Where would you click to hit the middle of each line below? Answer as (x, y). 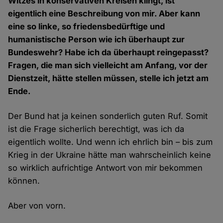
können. (24, 181)
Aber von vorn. (37, 206)
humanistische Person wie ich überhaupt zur (97, 40)
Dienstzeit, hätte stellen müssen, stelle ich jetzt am (109, 78)
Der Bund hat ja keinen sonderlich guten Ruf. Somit (108, 116)
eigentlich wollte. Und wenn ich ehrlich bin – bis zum (111, 142)
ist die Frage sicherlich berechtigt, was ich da (96, 129)
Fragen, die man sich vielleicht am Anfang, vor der (108, 65)
